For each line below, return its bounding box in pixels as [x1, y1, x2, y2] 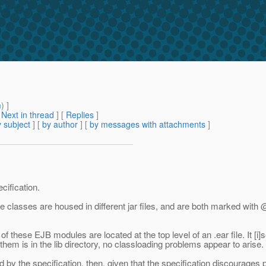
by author [42, 118, 78, 131]
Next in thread [1, 109, 54, 121]
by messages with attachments [90, 118, 205, 131]
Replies [66, 109, 94, 121]
